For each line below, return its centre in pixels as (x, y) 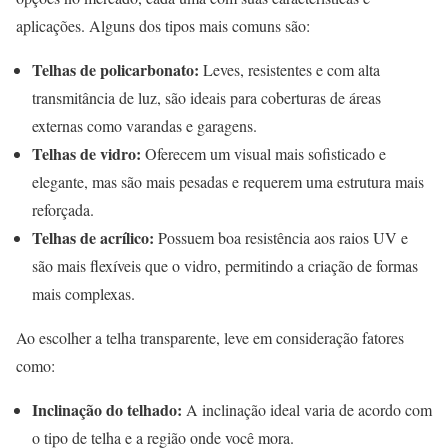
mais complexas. (83, 294)
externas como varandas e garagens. (144, 126)
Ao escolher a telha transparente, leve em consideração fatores (210, 338)
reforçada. (63, 210)
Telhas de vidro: (86, 154)
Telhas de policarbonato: (115, 70)
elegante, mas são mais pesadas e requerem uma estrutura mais (228, 182)
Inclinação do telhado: (107, 410)
